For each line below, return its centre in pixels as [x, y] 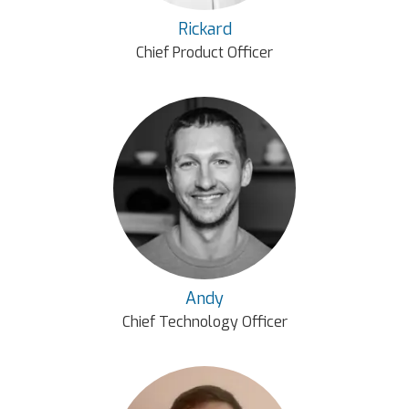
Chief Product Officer [204, 52]
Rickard [204, 29]
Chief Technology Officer [204, 322]
